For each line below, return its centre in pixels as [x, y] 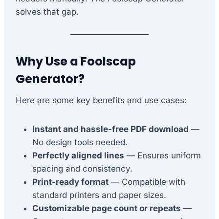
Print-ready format [70, 182]
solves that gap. [47, 11]
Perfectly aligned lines [78, 155]
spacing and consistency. [82, 168]
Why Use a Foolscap [76, 61]
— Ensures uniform [163, 155]
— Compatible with [147, 182]
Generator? [50, 79]
